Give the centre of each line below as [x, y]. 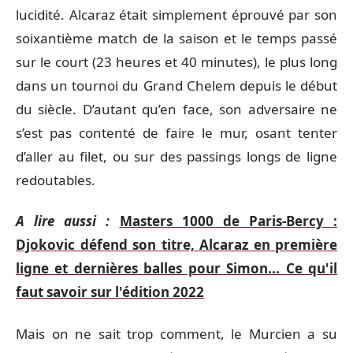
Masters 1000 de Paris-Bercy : [228, 221]
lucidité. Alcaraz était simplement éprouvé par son [176, 14]
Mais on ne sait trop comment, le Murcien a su [176, 333]
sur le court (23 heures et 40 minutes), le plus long [176, 61]
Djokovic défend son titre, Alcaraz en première [176, 245]
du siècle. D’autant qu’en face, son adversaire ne [176, 109]
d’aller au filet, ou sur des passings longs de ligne [176, 156]
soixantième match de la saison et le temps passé [176, 38]
